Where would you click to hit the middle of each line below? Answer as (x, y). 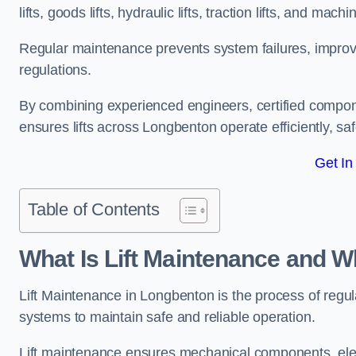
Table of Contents (94, 209)
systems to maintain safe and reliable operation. (169, 317)
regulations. (55, 70)
